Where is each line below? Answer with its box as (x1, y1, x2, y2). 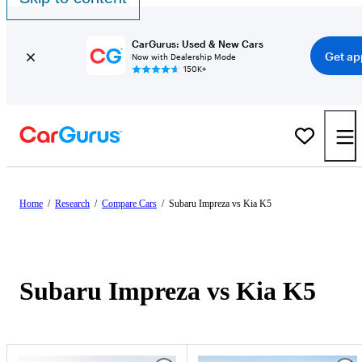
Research (55, 198, 90, 209)
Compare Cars (102, 198, 157, 209)
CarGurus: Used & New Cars (131, 38, 263, 49)
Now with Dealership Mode (131, 52, 236, 61)
